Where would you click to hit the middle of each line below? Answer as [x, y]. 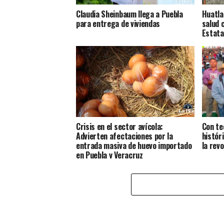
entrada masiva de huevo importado [134, 145]
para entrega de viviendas [118, 23]
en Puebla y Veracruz [109, 155]
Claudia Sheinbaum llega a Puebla [129, 14]
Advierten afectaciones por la [124, 136]
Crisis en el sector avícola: [120, 126]
